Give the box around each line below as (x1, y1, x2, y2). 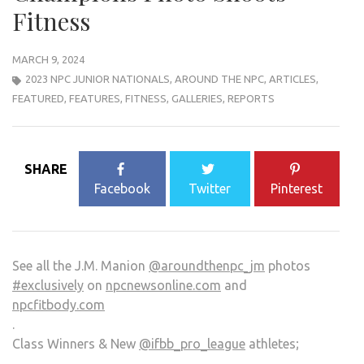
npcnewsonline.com (106, 278, 221, 293)
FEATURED (12, 93, 64, 105)
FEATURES (69, 93, 120, 105)
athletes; (245, 336, 299, 352)
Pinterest (271, 181, 323, 197)
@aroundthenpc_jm (149, 258, 265, 274)
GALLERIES (171, 93, 223, 105)
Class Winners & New (12, 336, 139, 352)
